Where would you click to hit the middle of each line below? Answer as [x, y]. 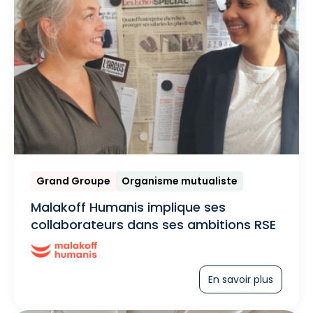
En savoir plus [241, 280]
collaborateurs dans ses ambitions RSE [153, 225]
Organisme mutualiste [180, 181]
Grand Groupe [73, 181]
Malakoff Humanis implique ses [128, 208]
